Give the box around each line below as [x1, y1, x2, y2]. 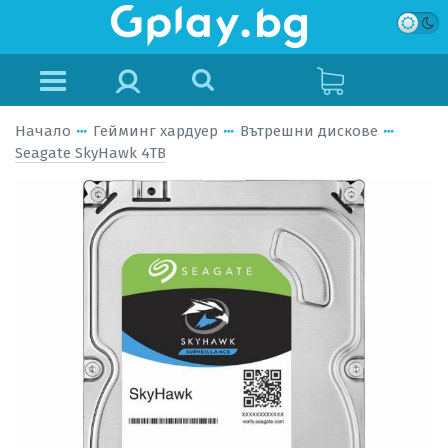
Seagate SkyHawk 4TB [15, 144, 166, 162]
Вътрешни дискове [240, 122, 378, 140]
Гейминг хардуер [93, 122, 218, 140]
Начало [15, 122, 71, 140]
